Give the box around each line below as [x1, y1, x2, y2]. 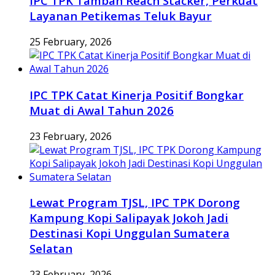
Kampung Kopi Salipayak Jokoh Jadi [29, 210, 228, 226]
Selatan [29, 241, 72, 257]
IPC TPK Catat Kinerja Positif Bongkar [29, 87, 244, 103]
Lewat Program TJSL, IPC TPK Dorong [29, 195, 240, 211]
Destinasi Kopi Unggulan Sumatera [29, 225, 230, 241]
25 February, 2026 [29, 35, 112, 49]
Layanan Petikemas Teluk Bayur [29, 8, 212, 24]
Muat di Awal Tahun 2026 [29, 102, 174, 118]
